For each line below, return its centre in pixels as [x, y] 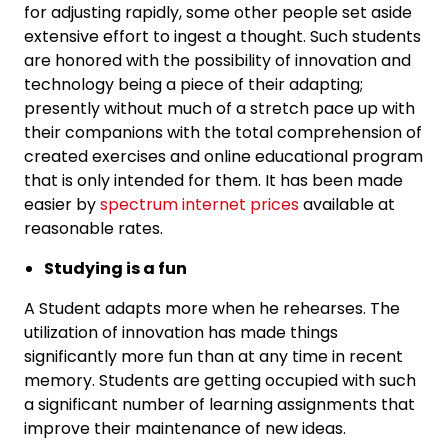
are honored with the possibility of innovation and [217, 60]
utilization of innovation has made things [181, 332]
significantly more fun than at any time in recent [213, 356]
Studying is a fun [115, 268]
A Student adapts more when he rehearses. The [212, 308]
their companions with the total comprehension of [223, 132]
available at [347, 204]
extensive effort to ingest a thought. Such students [222, 36]
